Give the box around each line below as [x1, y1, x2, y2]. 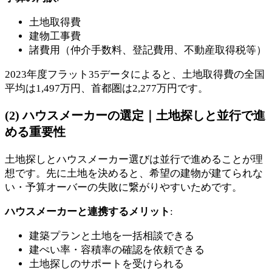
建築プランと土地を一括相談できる [29, 230, 194, 242]
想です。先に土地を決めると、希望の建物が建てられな [5, 168, 263, 180]
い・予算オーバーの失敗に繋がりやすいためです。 [5, 182, 242, 194]
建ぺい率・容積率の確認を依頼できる [29, 244, 205, 256]
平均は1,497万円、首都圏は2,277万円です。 [5, 83, 208, 95]
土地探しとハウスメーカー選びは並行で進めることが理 [5, 154, 263, 166]
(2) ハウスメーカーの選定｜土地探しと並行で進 [5, 109, 265, 123]
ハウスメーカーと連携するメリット [5, 206, 170, 218]
